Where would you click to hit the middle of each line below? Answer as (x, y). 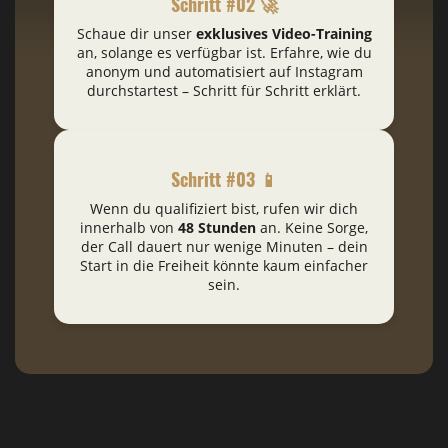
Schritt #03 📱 (224, 178)
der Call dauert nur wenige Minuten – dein (224, 246)
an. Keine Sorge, (312, 227)
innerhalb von (129, 227)
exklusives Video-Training (283, 33)
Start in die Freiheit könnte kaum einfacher (224, 265)
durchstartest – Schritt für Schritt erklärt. (224, 90)
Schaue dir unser (136, 33)
